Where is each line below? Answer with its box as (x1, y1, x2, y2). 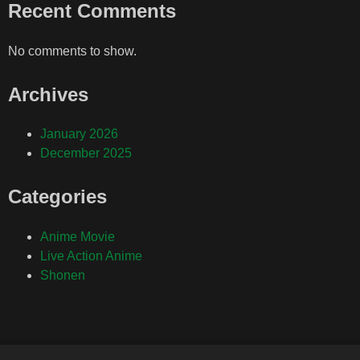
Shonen (40, 268, 85, 283)
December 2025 (40, 146, 132, 161)
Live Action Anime (40, 249, 142, 264)
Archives (8, 83, 88, 105)
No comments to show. (8, 43, 137, 58)
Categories (8, 186, 107, 208)
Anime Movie (40, 230, 115, 244)
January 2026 (40, 127, 118, 141)
